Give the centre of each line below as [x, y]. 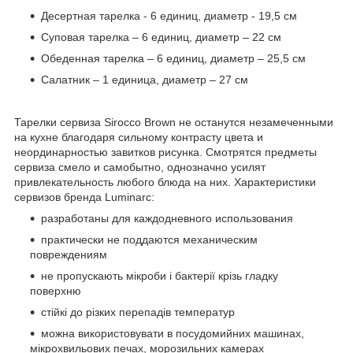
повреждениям [69, 254]
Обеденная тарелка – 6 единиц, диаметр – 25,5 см [173, 58]
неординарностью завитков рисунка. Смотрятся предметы [165, 152]
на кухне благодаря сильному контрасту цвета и [139, 137]
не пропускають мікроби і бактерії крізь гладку [160, 275]
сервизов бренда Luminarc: [84, 197]
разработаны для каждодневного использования [167, 218]
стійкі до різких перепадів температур [138, 312]
